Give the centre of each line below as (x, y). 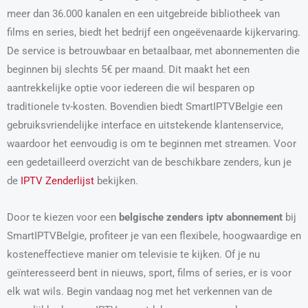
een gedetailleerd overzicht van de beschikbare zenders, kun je (149, 162)
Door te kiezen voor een (63, 217)
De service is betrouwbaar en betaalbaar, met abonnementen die (153, 51)
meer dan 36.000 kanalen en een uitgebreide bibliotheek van (143, 13)
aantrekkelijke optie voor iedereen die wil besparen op (131, 88)
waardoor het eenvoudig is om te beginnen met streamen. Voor (152, 143)
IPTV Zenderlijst (57, 180)
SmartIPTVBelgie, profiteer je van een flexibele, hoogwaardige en (154, 235)
